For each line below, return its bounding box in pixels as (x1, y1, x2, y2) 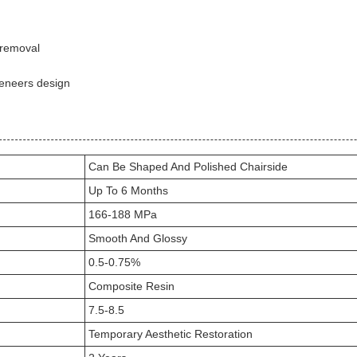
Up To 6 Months (88, 184, 168, 197)
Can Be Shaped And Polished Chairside (88, 160, 288, 173)
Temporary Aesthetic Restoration (88, 328, 253, 340)
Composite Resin (88, 280, 175, 292)
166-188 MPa (88, 208, 157, 221)
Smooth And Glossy (88, 232, 187, 245)
